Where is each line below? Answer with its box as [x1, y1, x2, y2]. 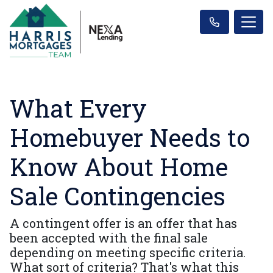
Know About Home [10, 150, 228, 183]
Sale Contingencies [10, 179, 225, 212]
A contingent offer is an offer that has [10, 214, 237, 231]
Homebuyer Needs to [10, 121, 250, 154]
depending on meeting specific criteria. [10, 244, 246, 260]
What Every [10, 91, 147, 124]
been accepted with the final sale [10, 229, 208, 246]
